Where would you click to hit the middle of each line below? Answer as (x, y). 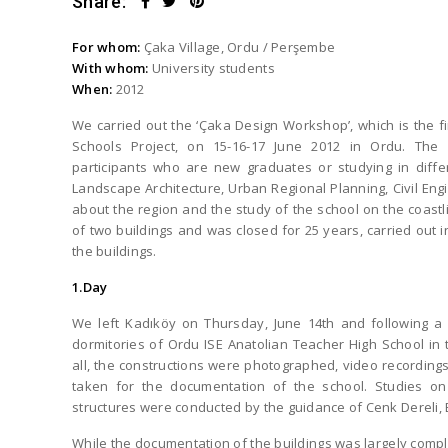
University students (211, 68)
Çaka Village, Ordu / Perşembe (238, 47)
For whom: (106, 47)
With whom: (110, 68)
